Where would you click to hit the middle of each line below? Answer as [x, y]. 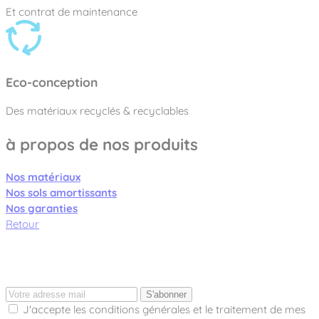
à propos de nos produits [102, 144]
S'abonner [166, 294]
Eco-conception [52, 82]
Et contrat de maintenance [72, 12]
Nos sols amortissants [61, 192]
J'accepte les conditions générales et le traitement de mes [164, 309]
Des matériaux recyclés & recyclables [97, 111]
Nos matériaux [43, 177]
